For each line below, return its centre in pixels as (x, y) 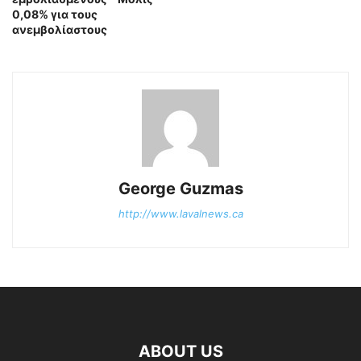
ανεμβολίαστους (60, 30)
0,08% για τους (55, 15)
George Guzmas (180, 189)
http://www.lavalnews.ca (180, 214)
